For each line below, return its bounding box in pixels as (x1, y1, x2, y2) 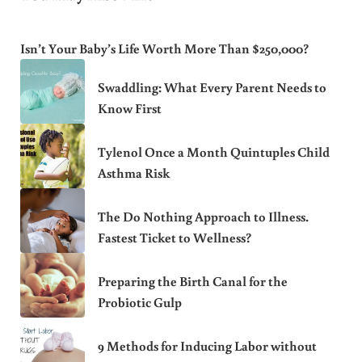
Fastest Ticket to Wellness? (97, 229, 251, 247)
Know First (97, 99, 162, 118)
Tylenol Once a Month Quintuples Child (97, 143, 330, 162)
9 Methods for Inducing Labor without (97, 337, 317, 356)
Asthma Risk (97, 164, 170, 183)
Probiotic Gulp (97, 293, 182, 312)
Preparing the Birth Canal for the (97, 272, 288, 291)
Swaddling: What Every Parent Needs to (97, 78, 326, 97)
